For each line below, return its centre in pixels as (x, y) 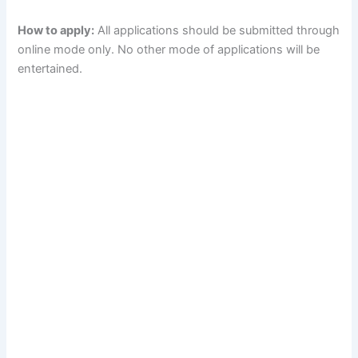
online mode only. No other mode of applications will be (169, 50)
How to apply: (56, 31)
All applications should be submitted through (217, 31)
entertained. (50, 69)
